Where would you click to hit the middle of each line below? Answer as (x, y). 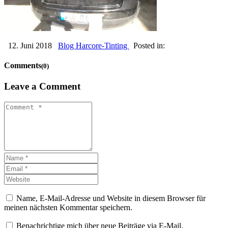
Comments (23, 66)
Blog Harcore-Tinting (94, 45)
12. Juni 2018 (30, 45)
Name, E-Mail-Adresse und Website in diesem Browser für (111, 198)
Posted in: (150, 45)
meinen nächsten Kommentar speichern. (68, 208)
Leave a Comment (42, 87)
